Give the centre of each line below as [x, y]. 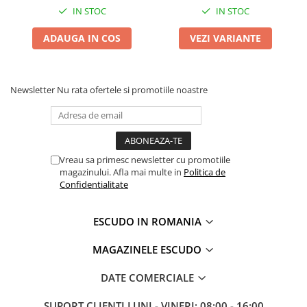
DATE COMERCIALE [148, 277]
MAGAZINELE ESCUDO [148, 249]
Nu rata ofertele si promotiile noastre [132, 89]
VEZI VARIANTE [225, 38]
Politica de [205, 172]
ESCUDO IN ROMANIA [148, 221]
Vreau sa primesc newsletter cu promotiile [145, 159]
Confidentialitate [94, 184]
